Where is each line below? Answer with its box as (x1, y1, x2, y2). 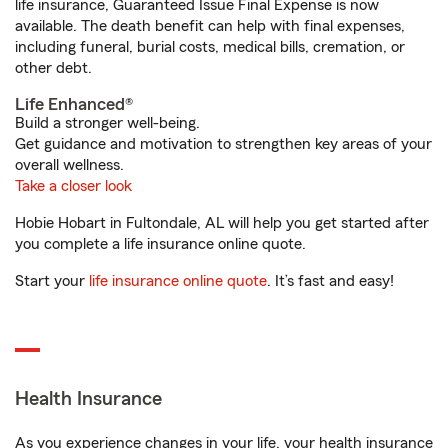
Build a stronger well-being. (15, 115, 200, 131)
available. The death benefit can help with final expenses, (15, 18, 405, 34)
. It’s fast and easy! (267, 273, 394, 289)
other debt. (15, 60, 92, 76)
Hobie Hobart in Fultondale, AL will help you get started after (15, 215, 429, 231)
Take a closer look (15, 178, 132, 194)
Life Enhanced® (15, 95, 133, 113)
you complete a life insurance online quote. (15, 236, 306, 252)
